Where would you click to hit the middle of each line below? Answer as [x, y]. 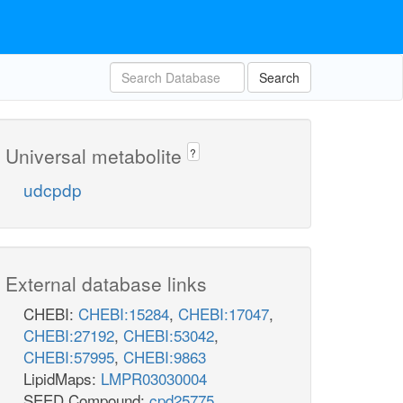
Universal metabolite [96, 156]
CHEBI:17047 [224, 314]
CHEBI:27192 [69, 336]
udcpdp [53, 190]
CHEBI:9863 [165, 357]
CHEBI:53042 [169, 336]
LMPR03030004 [154, 379]
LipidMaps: [62, 379]
